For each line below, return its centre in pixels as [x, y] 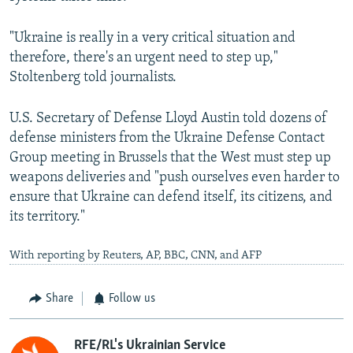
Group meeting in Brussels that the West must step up [170, 158]
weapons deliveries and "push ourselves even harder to [175, 178]
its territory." [47, 217]
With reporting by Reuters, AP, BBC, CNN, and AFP [136, 256]
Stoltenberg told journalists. [93, 78]
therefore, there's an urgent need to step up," [144, 58]
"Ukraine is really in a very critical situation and [152, 39]
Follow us [132, 299]
